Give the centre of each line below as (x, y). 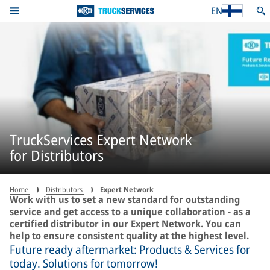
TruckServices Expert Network (101, 139)
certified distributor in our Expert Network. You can (125, 224)
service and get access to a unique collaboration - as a (130, 212)
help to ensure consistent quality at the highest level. (129, 236)
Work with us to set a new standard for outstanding (125, 199)
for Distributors (57, 155)
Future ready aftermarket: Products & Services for (130, 250)
